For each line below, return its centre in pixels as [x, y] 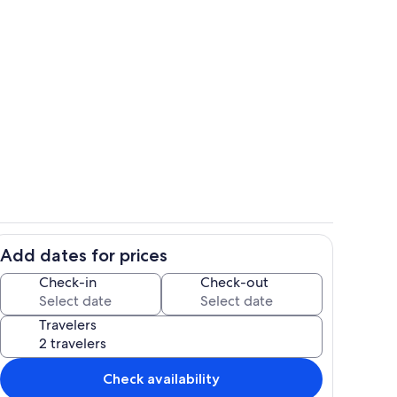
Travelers [68, 324]
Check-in [68, 282]
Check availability [161, 378]
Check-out [234, 282]
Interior [220, 113]
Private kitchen [239, 263]
